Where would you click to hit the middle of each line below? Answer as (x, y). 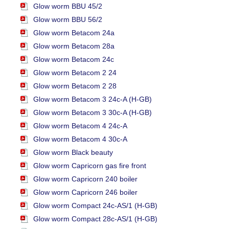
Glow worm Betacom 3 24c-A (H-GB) (93, 99)
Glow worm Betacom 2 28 (75, 86)
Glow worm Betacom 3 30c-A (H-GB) (93, 113)
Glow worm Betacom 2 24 (75, 73)
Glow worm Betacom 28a (74, 46)
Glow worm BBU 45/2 (68, 6)
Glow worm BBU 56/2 (68, 20)
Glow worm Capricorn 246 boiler (85, 192)
